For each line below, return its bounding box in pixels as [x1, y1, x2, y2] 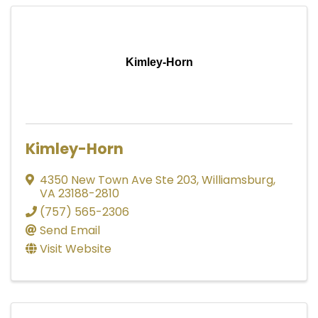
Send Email [40, 221, 100, 238]
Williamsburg [202, 171, 273, 188]
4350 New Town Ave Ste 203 [40, 171, 197, 188]
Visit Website [40, 240, 111, 257]
